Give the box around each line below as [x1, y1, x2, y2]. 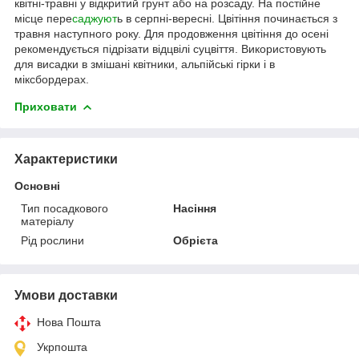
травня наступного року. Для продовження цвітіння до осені [14, 26, 329, 40]
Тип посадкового [21, 201, 108, 215]
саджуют [72, 11, 117, 25]
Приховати [14, 99, 77, 113]
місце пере [14, 11, 72, 25]
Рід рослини [21, 233, 84, 247]
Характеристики [14, 151, 118, 166]
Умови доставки [14, 288, 118, 302]
